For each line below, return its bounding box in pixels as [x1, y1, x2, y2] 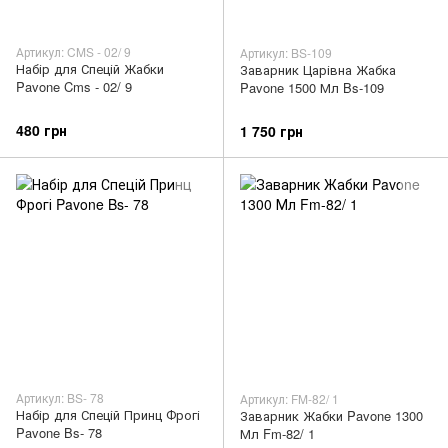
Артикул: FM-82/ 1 [240, 389, 339, 407]
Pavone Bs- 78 [16, 422, 102, 442]
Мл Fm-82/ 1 [240, 423, 315, 443]
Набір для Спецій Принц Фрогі [16, 404, 200, 424]
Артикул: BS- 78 [16, 388, 104, 406]
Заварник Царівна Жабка [240, 60, 396, 80]
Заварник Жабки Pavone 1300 [240, 405, 423, 425]
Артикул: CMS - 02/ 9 [16, 43, 131, 61]
